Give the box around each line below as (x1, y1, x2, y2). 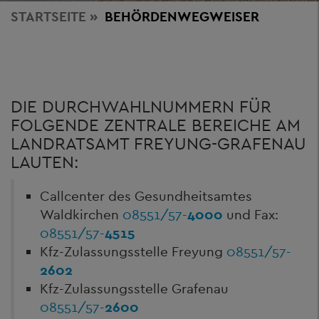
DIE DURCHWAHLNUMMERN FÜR (11, 95, 271, 117)
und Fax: (223, 206, 278, 223)
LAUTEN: (11, 151, 78, 173)
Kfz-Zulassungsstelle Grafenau (40, 280, 229, 297)
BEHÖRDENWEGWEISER (105, 8, 259, 25)
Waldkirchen (40, 206, 122, 223)
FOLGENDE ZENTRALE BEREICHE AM (11, 114, 300, 136)
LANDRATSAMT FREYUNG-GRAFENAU (11, 132, 306, 155)
